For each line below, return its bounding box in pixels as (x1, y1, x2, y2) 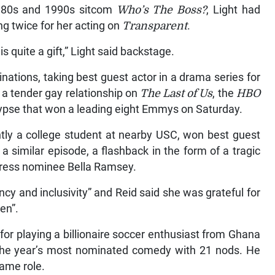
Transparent (122, 20, 188, 33)
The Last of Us (139, 87, 213, 100)
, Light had (206, 4, 260, 17)
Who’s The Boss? (116, 4, 207, 17)
